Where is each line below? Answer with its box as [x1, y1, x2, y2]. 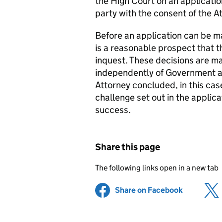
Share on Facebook [115, 185, 183, 195]
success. [95, 104, 131, 115]
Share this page [95, 141, 160, 153]
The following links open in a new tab [95, 163, 219, 172]
